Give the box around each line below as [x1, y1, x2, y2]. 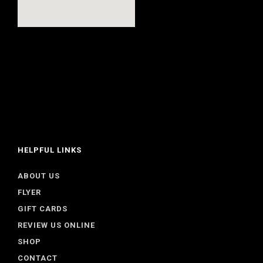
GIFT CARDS [18, 204, 68, 214]
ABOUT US [18, 171, 60, 181]
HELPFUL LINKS [18, 146, 82, 155]
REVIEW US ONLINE [18, 221, 95, 230]
